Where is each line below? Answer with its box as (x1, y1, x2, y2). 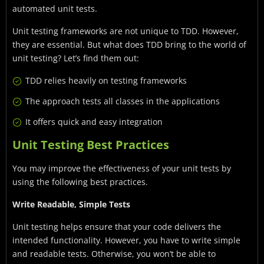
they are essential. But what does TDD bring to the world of (12, 38, 246, 50)
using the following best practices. (12, 176, 148, 187)
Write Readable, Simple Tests (12, 198, 130, 210)
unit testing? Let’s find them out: (12, 52, 139, 64)
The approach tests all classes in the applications (25, 95, 220, 107)
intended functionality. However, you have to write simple (12, 234, 240, 246)
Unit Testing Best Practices (12, 136, 169, 153)
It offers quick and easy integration (25, 115, 163, 127)
